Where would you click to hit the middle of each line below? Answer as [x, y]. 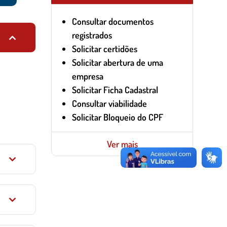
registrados [92, 35]
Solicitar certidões [105, 49]
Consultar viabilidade [109, 103]
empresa [88, 76]
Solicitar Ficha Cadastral [115, 90]
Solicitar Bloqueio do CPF [118, 117]
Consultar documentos [113, 21]
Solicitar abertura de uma [118, 62]
